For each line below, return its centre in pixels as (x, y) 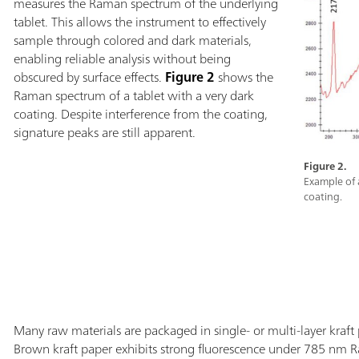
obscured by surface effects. (89, 77)
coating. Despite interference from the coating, (140, 113)
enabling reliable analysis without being (122, 58)
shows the (244, 77)
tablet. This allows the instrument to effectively (139, 21)
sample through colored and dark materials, (132, 40)
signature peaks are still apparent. (106, 132)
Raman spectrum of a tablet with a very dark (133, 95)
